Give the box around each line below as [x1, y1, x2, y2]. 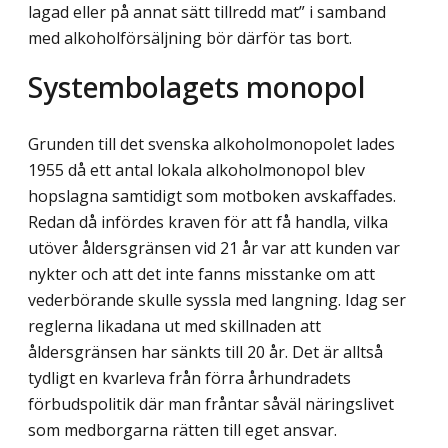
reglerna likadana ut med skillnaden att [28, 315, 321, 338]
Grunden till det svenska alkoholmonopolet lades [28, 133, 395, 156]
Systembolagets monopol [28, 67, 365, 107]
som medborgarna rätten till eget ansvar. [28, 419, 337, 442]
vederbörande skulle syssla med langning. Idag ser [28, 289, 406, 312]
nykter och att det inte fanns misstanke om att [28, 263, 375, 286]
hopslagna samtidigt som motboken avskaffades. [28, 185, 396, 208]
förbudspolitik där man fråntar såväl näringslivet [28, 393, 394, 416]
